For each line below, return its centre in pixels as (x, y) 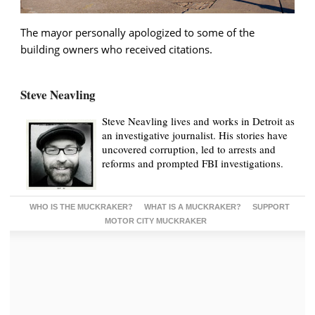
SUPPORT (271, 207)
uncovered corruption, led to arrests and (189, 149)
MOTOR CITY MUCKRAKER (155, 221)
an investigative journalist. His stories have (195, 135)
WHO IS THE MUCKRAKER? (81, 207)
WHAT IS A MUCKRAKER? (193, 207)
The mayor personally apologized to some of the (137, 33)
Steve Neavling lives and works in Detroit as (198, 121)
